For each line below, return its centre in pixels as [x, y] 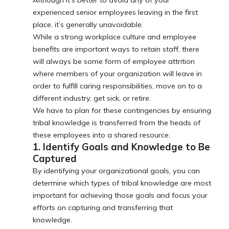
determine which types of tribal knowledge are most [122, 183]
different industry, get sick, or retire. [93, 98]
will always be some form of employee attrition [114, 62]
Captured [55, 159]
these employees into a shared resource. [102, 135]
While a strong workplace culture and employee [114, 37]
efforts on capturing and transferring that [103, 208]
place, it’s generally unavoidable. [89, 25]
